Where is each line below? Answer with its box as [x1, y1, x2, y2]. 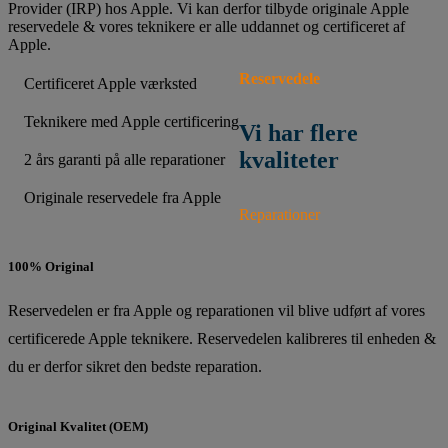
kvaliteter [239, 146, 339, 173]
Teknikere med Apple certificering [24, 112, 239, 130]
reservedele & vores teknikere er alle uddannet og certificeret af [8, 17, 405, 35]
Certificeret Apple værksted [24, 74, 197, 92]
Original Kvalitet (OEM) [8, 419, 148, 435]
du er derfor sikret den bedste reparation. [8, 358, 262, 376]
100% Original [8, 258, 94, 274]
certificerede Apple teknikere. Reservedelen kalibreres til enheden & [8, 330, 436, 348]
